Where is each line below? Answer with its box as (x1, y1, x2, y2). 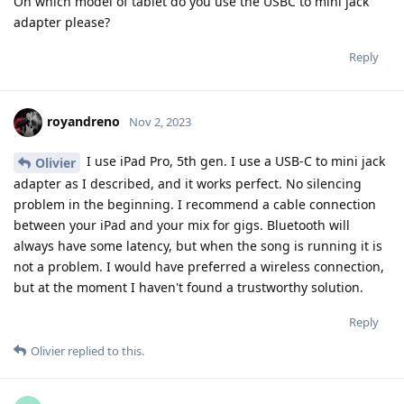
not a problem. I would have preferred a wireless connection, (14, 257, 384, 275)
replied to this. (65, 342, 144, 359)
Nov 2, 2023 (129, 113, 191, 130)
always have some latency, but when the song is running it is (14, 236, 382, 254)
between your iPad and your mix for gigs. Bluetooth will (14, 216, 350, 234)
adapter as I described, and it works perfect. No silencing (14, 174, 362, 192)
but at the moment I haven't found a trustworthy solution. (14, 278, 363, 296)
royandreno (47, 112, 120, 130)
